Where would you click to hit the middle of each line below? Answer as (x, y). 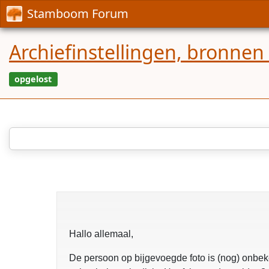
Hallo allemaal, (101, 234)
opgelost (55, 131)
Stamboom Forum (78, 14)
